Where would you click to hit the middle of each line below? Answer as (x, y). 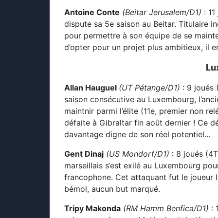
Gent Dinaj (84, 154)
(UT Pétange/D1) (149, 88)
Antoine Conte (92, 12)
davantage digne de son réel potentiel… (137, 134)
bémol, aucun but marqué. (112, 189)
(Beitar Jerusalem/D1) (162, 12)
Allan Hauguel (91, 88)
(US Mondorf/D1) (138, 154)
